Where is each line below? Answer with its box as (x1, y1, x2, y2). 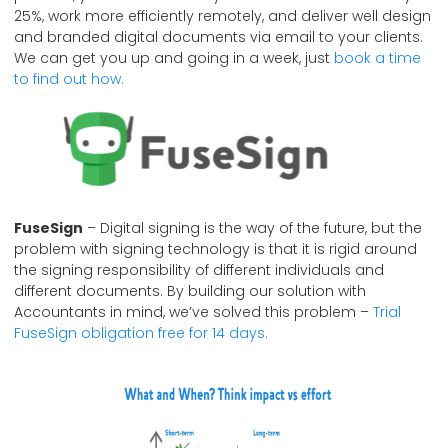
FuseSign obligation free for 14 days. (14, 323, 268, 344)
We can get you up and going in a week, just (14, 48, 334, 69)
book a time (334, 48, 421, 69)
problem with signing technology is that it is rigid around (14, 239, 417, 260)
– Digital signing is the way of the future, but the (83, 218, 422, 239)
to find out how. (14, 69, 124, 90)
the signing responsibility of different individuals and (14, 260, 384, 281)
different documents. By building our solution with (14, 281, 366, 302)
